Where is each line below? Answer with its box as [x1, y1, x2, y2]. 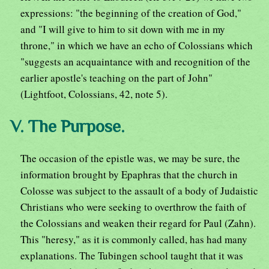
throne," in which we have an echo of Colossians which [20, 38, 253, 53]
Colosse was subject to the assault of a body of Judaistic [20, 184, 258, 198]
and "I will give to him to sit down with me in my [20, 22, 225, 37]
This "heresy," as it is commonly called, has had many [20, 232, 247, 247]
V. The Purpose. [10, 116, 124, 136]
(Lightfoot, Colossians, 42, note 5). [20, 87, 168, 101]
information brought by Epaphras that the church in [20, 168, 238, 182]
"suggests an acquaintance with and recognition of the [20, 55, 250, 69]
